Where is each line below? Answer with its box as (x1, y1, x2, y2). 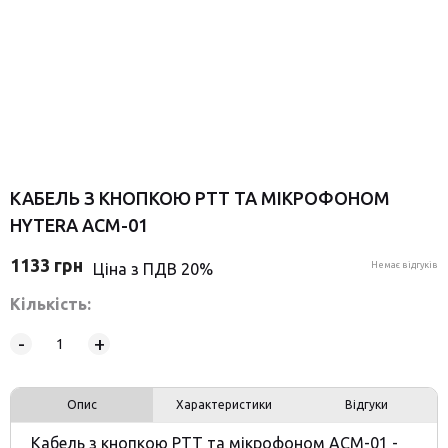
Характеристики (176, 398, 272, 412)
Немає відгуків (371, 260, 438, 271)
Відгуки (344, 398, 388, 412)
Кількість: (10, 295, 91, 314)
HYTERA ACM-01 (10, 215, 148, 236)
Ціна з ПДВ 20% (93, 259, 213, 278)
